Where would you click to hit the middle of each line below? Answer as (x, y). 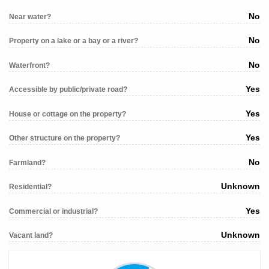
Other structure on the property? (65, 138)
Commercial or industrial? (53, 211)
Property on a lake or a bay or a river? (74, 41)
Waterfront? (29, 65)
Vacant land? (31, 236)
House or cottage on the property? (68, 114)
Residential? (30, 187)
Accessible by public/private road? (68, 90)
